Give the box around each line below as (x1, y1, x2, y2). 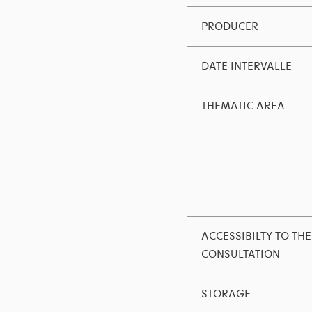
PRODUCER (201, 20, 258, 33)
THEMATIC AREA (201, 100, 285, 113)
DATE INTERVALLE (201, 60, 292, 73)
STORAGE (201, 288, 251, 301)
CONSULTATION (201, 248, 280, 261)
